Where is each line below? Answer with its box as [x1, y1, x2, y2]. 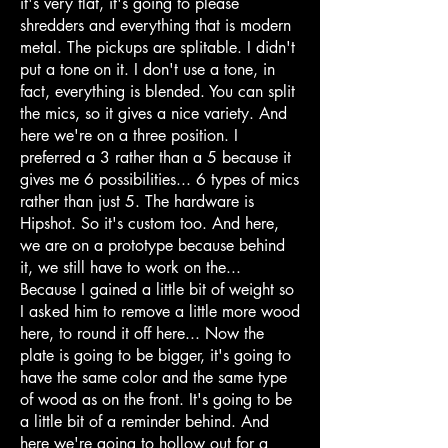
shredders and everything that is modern [20, 14, 291, 36]
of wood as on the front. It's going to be [20, 388, 292, 410]
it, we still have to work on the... [20, 256, 241, 278]
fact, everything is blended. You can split [20, 80, 295, 102]
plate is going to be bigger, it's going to [20, 344, 291, 366]
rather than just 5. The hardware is [20, 190, 254, 212]
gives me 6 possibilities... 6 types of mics [20, 168, 299, 190]
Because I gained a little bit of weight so [20, 278, 294, 300]
